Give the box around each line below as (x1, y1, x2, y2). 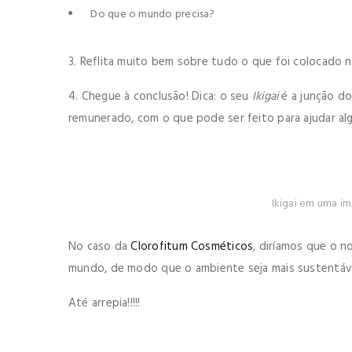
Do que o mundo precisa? (88, 5, 215, 24)
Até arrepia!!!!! (68, 293, 141, 313)
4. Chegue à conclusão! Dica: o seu (68, 86, 252, 106)
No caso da (68, 236, 131, 256)
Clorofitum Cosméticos (130, 236, 254, 256)
